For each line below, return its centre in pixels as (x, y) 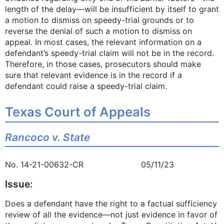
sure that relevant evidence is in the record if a (93, 75)
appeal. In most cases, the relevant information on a (103, 42)
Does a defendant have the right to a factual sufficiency (111, 203)
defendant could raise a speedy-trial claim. (86, 86)
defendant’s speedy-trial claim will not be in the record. (109, 53)
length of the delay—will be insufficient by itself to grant (112, 9)
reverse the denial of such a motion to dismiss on (98, 31)
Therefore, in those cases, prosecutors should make (103, 64)
